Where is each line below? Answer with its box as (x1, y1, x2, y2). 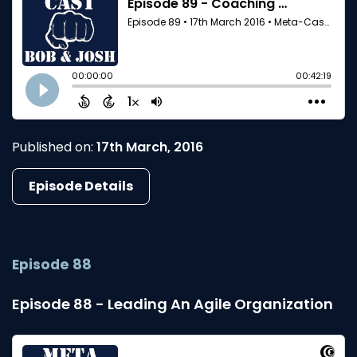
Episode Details (29, 176, 133, 195)
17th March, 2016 (96, 137, 203, 156)
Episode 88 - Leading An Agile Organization (12, 293, 333, 314)
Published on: (12, 137, 96, 156)
